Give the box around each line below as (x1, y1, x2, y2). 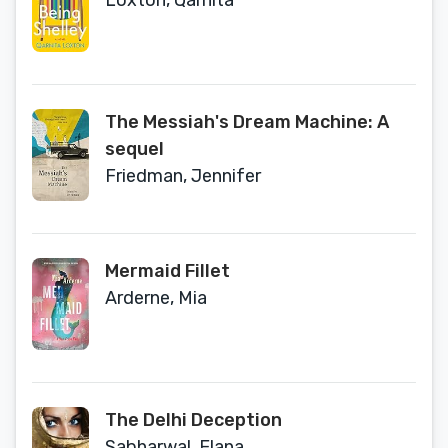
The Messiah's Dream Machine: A (105, 111, 389, 133)
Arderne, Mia (105, 287, 207, 309)
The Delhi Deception (105, 409, 282, 431)
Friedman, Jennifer (105, 165, 261, 187)
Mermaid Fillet (105, 260, 230, 282)
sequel (105, 138, 164, 160)
